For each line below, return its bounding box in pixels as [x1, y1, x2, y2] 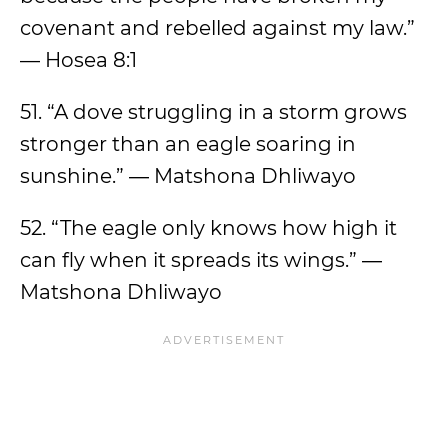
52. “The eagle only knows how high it [20, 216, 397, 240]
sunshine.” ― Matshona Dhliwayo [20, 164, 356, 188]
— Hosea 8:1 [20, 48, 137, 72]
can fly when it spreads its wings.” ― [20, 248, 382, 272]
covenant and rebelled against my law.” [20, 16, 415, 40]
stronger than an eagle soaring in [20, 132, 356, 156]
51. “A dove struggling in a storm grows [20, 100, 407, 124]
